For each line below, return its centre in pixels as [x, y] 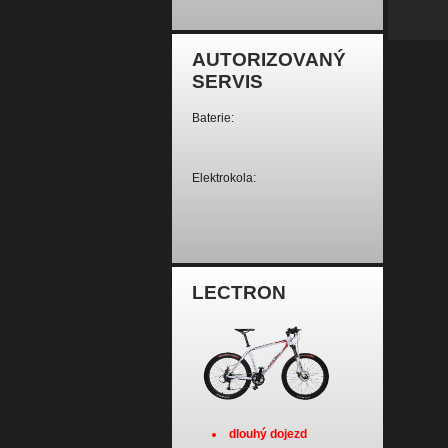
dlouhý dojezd [268, 434]
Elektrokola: [224, 178]
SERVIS [227, 81]
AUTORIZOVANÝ [269, 59]
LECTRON [239, 292]
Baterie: [213, 118]
